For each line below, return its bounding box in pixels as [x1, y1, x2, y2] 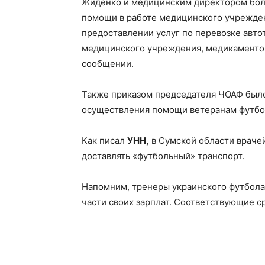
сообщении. [82, 58, 134, 69]
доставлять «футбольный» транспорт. [82, 150, 244, 161]
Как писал [82, 135, 127, 146]
